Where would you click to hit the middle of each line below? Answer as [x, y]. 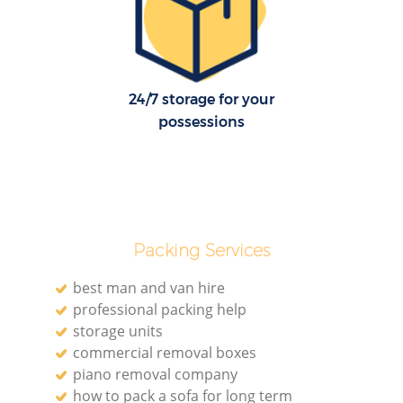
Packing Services [201, 250]
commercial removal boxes [165, 352]
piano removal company [156, 374]
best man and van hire [149, 287]
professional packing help [160, 309]
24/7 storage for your [201, 100]
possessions [201, 122]
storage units [118, 331]
